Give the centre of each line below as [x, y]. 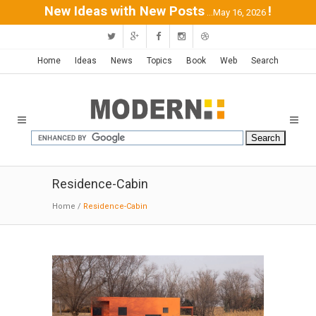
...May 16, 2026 [236, 12]
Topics [159, 61]
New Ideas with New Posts [124, 11]
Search [265, 61]
